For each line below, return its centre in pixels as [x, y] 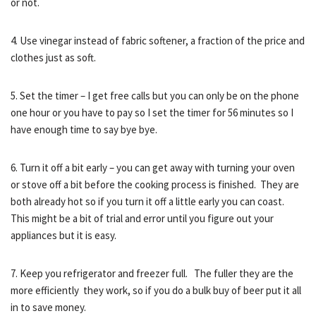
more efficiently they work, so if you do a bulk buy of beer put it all [156, 290]
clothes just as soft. [53, 57]
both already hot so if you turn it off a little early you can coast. [148, 201]
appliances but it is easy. [63, 235]
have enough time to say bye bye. [84, 129]
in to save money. [48, 307]
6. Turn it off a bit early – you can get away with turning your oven [153, 168]
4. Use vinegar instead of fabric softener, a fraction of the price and [158, 41]
